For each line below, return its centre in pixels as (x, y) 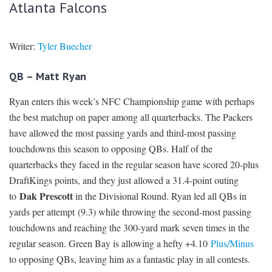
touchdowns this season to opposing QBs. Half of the (111, 148)
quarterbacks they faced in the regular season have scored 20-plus (134, 164)
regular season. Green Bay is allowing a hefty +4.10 (110, 243)
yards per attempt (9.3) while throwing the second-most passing (130, 211)
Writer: (23, 46)
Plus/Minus (232, 243)
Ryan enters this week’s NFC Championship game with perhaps (132, 101)
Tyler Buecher (65, 46)
